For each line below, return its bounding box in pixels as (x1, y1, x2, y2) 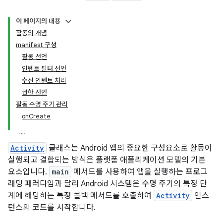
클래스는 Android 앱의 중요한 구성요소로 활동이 (47, 143, 212, 153)
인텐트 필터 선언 (22, 64, 66, 73)
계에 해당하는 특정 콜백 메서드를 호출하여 (8, 191, 154, 201)
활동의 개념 (16, 29, 47, 37)
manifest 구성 (16, 41, 56, 49)
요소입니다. (8, 167, 49, 177)
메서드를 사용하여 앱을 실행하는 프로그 (71, 167, 208, 177)
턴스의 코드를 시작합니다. (8, 203, 96, 213)
